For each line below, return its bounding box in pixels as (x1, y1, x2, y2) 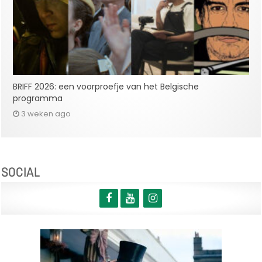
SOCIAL (1, 164, 40, 181)
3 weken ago (21, 108, 71, 120)
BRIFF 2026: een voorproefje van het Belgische (13, 81, 199, 93)
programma (13, 92, 63, 105)
